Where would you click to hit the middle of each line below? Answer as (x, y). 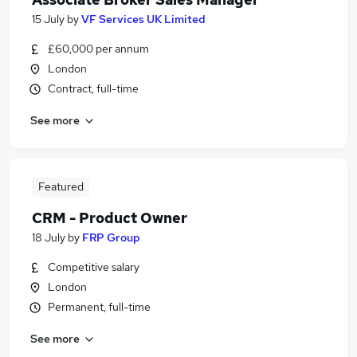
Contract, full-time (93, 88)
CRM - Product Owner (110, 218)
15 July (48, 19)
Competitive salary (94, 267)
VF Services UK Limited (143, 19)
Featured (61, 186)
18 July (49, 237)
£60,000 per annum (98, 49)
